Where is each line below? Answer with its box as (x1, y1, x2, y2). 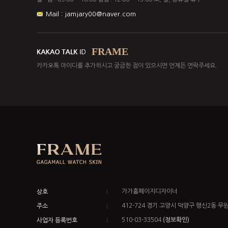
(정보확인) (163, 217, 189, 223)
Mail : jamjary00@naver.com (46, 11, 136, 18)
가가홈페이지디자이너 (122, 188, 178, 195)
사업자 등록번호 (37, 217, 77, 224)
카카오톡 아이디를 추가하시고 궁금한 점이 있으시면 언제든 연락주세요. (37, 63, 217, 69)
